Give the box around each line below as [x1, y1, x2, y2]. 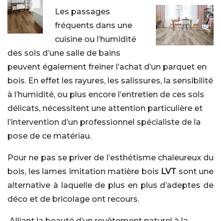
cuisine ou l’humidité [54, 35, 136, 44]
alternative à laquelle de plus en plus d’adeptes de [7, 181, 214, 190]
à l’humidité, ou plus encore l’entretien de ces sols [7, 90, 204, 99]
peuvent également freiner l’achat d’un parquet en [7, 62, 207, 72]
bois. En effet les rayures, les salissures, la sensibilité [7, 76, 213, 85]
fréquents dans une [54, 21, 132, 30]
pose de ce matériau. [7, 131, 91, 141]
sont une [178, 167, 214, 176]
